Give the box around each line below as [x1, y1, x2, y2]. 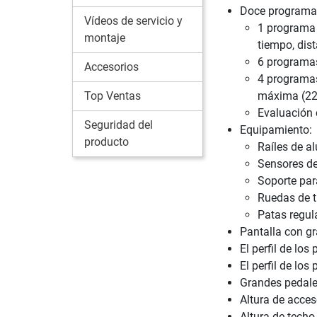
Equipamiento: [239, 122, 312, 137]
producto [84, 134, 129, 149]
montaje [84, 30, 125, 45]
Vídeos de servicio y [84, 13, 183, 28]
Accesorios [84, 59, 139, 74]
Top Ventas [84, 88, 141, 103]
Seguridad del [84, 117, 153, 132]
